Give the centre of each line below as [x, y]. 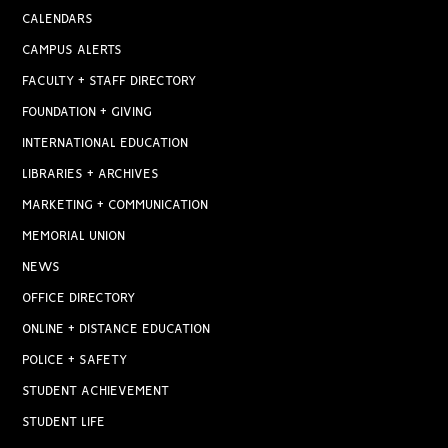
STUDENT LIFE [64, 422]
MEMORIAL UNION [74, 236]
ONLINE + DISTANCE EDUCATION [116, 329]
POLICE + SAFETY [75, 360]
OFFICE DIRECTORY [79, 298]
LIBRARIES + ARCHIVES [91, 174]
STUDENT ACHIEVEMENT [96, 391]
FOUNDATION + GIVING [87, 112]
